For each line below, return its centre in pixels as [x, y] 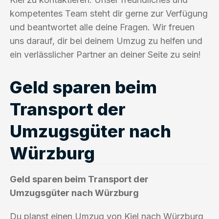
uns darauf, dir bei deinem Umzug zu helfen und [106, 41]
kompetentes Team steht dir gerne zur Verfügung [109, 13]
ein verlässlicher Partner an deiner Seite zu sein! [105, 54]
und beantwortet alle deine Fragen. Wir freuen [102, 27]
